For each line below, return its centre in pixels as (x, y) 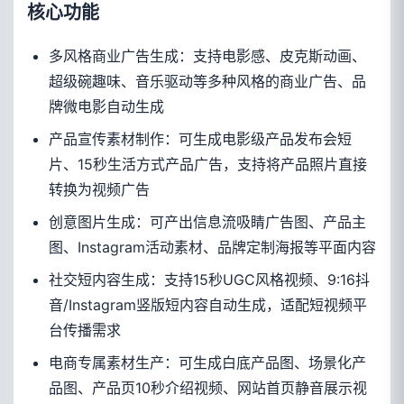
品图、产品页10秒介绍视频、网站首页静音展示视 (208, 388)
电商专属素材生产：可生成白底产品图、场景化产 (207, 363)
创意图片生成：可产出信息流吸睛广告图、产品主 (207, 222)
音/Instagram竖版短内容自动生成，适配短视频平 (208, 305)
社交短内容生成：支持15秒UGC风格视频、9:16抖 (209, 280)
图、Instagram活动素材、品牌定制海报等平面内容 (212, 248)
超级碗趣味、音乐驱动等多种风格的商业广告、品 (207, 82)
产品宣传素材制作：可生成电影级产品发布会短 (200, 139)
